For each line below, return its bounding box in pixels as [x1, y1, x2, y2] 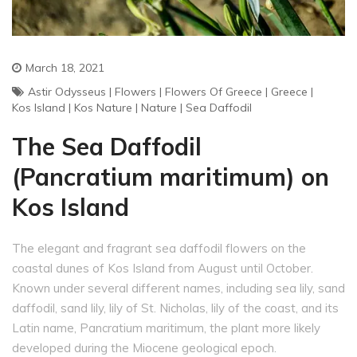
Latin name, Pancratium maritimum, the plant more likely [12, 320, 320, 336]
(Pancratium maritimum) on [12, 162, 329, 193]
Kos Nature [74, 100, 132, 116]
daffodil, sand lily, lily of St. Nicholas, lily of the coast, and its [12, 300, 339, 316]
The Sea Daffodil [12, 131, 202, 163]
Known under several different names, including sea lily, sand [12, 280, 345, 296]
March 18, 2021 [25, 61, 104, 76]
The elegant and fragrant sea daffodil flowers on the [12, 241, 306, 257]
